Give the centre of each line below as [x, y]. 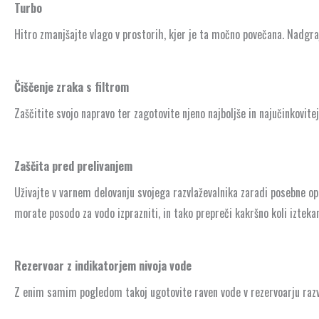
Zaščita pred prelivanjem [75, 166]
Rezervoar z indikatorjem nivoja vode [104, 266]
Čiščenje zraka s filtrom [73, 87]
